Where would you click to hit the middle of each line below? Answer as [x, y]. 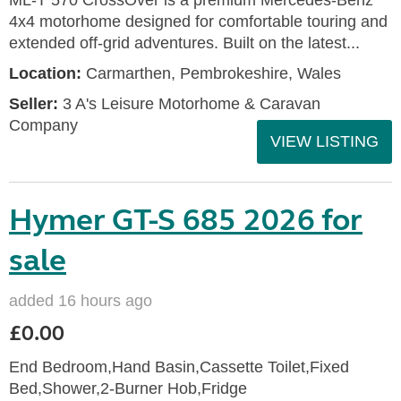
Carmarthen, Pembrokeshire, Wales [211, 73]
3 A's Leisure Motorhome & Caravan [189, 104]
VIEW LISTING [324, 141]
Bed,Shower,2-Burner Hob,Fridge [128, 388]
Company [43, 125]
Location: [45, 73]
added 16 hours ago [81, 301]
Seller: [34, 104]
